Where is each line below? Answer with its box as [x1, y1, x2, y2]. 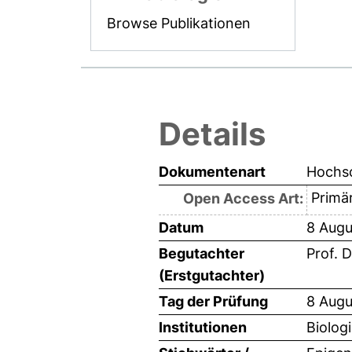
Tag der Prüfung [159, 292, 268, 310]
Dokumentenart [159, 163, 266, 180]
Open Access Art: [182, 189, 303, 207]
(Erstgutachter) [159, 266, 265, 284]
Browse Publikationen [107, 14, 251, 31]
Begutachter [159, 244, 244, 262]
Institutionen [159, 318, 247, 335]
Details [159, 114, 266, 153]
